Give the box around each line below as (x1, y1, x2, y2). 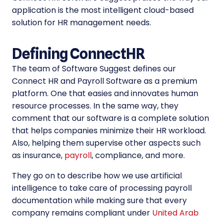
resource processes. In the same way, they (12, 100, 178, 112)
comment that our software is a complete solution (12, 112, 209, 124)
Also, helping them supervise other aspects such (12, 137, 201, 149)
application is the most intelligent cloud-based (12, 4, 194, 16)
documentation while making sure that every (12, 195, 187, 207)
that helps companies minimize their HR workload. (12, 125, 206, 137)
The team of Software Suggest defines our (12, 63, 176, 75)
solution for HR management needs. (12, 17, 151, 29)
